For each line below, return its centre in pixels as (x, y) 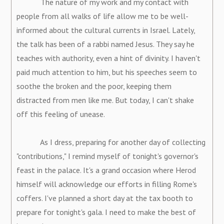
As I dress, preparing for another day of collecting (111, 142)
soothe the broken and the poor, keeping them (94, 86)
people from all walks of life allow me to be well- (103, 16)
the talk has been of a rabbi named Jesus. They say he (106, 44)
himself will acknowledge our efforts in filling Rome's (107, 184)
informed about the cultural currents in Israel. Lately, (106, 30)
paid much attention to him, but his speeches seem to (107, 72)
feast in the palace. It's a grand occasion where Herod (106, 170)
